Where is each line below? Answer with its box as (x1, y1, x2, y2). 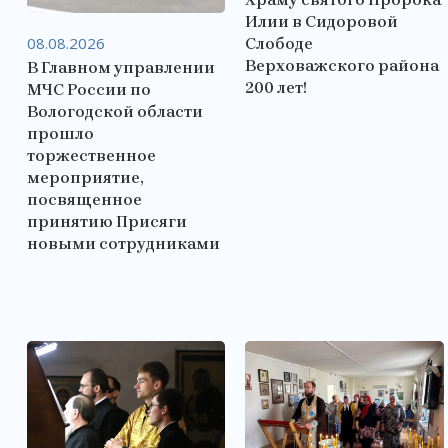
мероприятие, (27, 167, 143, 187)
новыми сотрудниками (27, 233, 220, 253)
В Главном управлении (27, 57, 215, 77)
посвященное (27, 189, 142, 209)
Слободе (245, 33, 314, 53)
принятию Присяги (27, 211, 187, 231)
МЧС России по (27, 79, 151, 99)
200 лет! (245, 77, 308, 97)
